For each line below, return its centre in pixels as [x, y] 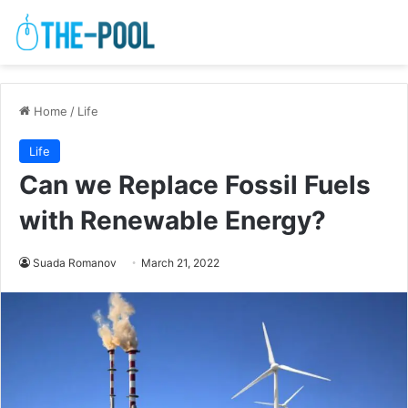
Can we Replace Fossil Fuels [195, 185]
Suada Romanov [75, 263]
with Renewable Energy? [173, 221]
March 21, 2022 [180, 263]
